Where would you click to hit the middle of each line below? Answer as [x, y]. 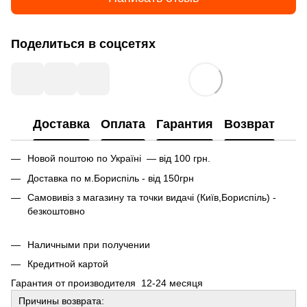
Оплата [123, 124]
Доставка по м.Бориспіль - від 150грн [111, 178]
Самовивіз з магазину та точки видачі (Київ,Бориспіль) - [152, 198]
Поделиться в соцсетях [83, 44]
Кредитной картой [68, 263]
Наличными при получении [89, 244]
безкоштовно [56, 211]
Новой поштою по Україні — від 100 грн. [119, 159]
